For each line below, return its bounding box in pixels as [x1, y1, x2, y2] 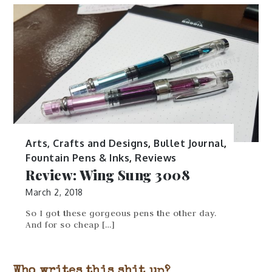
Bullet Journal [154, 137, 225, 150]
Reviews [135, 152, 177, 165]
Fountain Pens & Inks [25, 152, 130, 165]
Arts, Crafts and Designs [25, 137, 149, 150]
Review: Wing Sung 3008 [25, 166, 191, 185]
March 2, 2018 [25, 187, 83, 198]
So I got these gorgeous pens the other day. [25, 207, 217, 219]
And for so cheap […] [25, 219, 115, 230]
